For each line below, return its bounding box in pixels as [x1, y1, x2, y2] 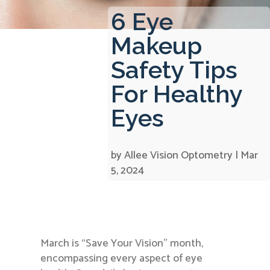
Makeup [110, 31, 202, 60]
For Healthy [110, 79, 242, 108]
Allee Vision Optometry [124, 146, 233, 165]
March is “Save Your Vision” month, [40, 234, 204, 253]
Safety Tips [110, 55, 237, 84]
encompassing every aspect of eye [40, 250, 203, 268]
